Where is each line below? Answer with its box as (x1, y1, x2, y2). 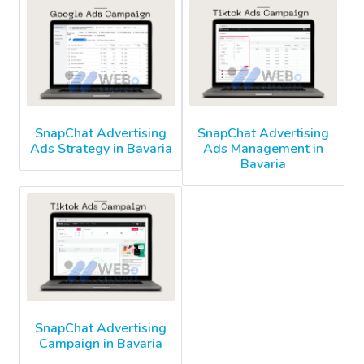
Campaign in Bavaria (39, 335, 162, 353)
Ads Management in (203, 140, 323, 158)
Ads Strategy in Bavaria (29, 139, 172, 158)
